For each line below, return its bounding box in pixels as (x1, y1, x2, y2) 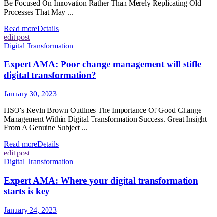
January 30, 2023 (4, 90, 57, 98)
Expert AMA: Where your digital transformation (4, 175, 198, 186)
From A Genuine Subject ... (4, 124, 88, 132)
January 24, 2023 (4, 205, 57, 214)
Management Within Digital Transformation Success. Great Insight (4, 115, 207, 124)
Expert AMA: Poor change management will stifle (4, 59, 201, 70)
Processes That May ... (4, 7, 73, 16)
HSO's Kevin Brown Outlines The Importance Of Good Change (4, 106, 201, 115)
